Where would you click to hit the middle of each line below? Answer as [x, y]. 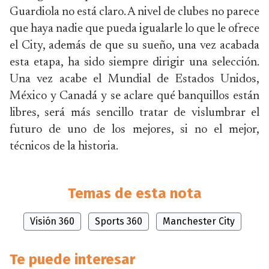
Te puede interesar [72, 259]
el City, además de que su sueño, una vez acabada [134, 46]
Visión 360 [52, 221]
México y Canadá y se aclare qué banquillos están [134, 96]
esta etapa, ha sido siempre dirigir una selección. [134, 62]
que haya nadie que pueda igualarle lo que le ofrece [134, 29]
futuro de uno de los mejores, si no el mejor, [134, 130]
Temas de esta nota [134, 193]
